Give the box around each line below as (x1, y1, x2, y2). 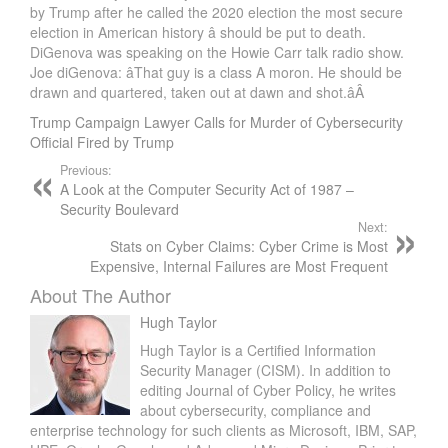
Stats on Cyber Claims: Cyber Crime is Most (110, 236, 388, 257)
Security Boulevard (60, 199, 179, 220)
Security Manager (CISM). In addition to (140, 360, 391, 381)
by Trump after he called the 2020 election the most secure (30, 2, 403, 23)
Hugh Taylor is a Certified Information (140, 340, 376, 361)
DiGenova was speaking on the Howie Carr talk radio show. (30, 42, 404, 63)
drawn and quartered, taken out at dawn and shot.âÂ (30, 82, 364, 103)
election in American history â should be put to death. (30, 22, 366, 43)
